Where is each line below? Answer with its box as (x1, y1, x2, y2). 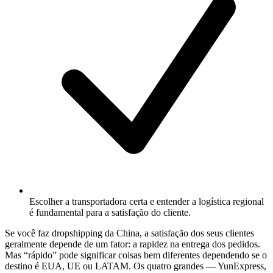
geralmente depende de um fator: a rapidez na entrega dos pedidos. (5, 238, 260, 249)
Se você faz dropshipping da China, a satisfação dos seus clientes (5, 227, 254, 238)
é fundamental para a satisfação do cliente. (29, 207, 191, 218)
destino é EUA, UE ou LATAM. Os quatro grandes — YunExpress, (5, 260, 266, 271)
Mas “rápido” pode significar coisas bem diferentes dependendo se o (5, 249, 267, 260)
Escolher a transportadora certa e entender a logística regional (29, 196, 264, 207)
